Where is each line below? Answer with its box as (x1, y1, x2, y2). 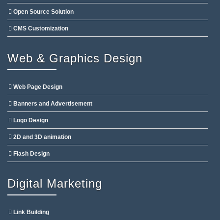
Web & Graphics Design (7, 51, 142, 65)
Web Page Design (12, 83, 62, 90)
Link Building (12, 208, 49, 216)
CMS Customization (12, 25, 68, 32)
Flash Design (12, 150, 50, 157)
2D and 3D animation (12, 133, 71, 140)
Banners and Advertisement (12, 100, 92, 107)
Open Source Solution (12, 8, 74, 15)
